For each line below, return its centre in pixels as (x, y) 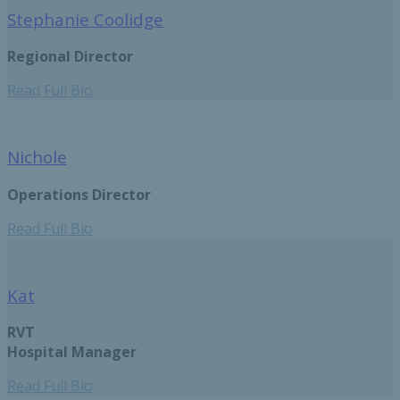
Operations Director (79, 194)
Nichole (37, 157)
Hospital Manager (72, 352)
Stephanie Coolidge (85, 19)
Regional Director (70, 57)
